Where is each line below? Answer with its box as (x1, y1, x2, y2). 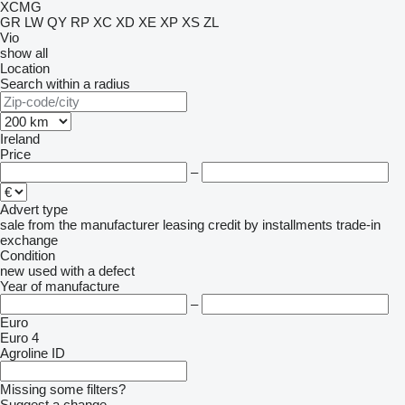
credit (208, 217, 240, 232)
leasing (163, 217, 204, 232)
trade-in (336, 217, 381, 232)
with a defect (61, 263, 135, 278)
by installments (244, 217, 333, 232)
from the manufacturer (28, 217, 159, 232)
